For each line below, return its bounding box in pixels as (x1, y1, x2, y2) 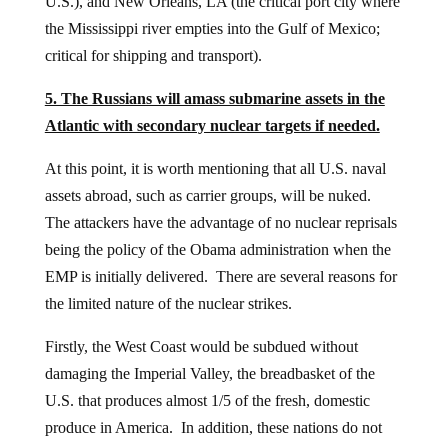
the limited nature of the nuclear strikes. (44, 294, 292, 312)
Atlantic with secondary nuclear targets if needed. (44, 116, 380, 134)
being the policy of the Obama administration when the (44, 240, 391, 258)
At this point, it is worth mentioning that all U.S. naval (44, 159, 386, 177)
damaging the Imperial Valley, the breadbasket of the (44, 364, 375, 382)
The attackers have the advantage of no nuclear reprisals (44, 213, 397, 231)
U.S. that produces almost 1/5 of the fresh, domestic (44, 391, 370, 409)
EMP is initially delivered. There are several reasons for (44, 267, 397, 285)
